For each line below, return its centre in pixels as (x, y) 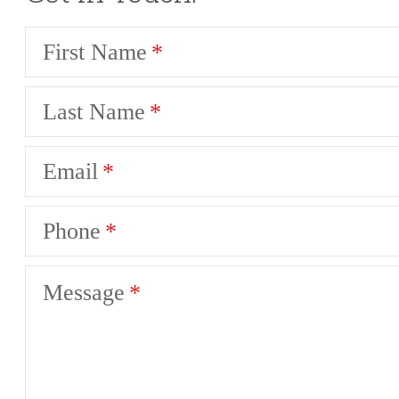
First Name (95, 52)
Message (84, 293)
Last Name (94, 111)
